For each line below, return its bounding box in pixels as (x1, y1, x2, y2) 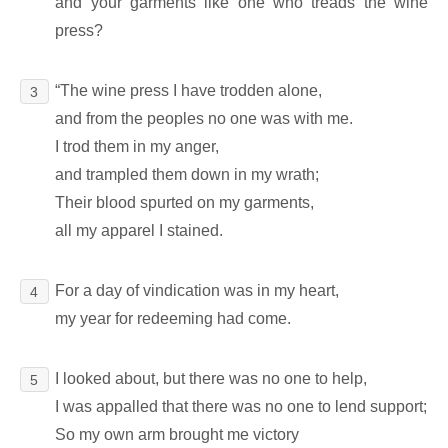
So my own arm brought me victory (55, 426, 300, 444)
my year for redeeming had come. (55, 310, 292, 328)
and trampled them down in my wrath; (55, 166, 320, 184)
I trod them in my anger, (55, 138, 220, 156)
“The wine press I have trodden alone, (55, 82, 323, 100)
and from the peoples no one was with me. (55, 110, 354, 128)
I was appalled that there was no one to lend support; (55, 398, 428, 416)
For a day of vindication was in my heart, (55, 282, 340, 300)
